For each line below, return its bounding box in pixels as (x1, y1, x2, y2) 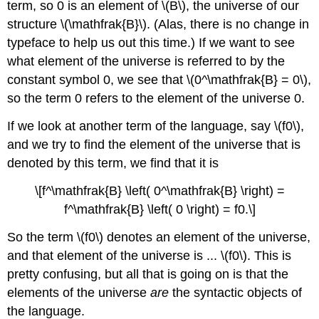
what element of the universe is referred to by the (7, 54, 286, 69)
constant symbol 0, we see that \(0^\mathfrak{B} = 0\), (7, 73, 312, 88)
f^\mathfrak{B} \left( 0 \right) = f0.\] (63, 202, 256, 217)
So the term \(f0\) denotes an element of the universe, (7, 229, 311, 244)
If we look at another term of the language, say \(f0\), (7, 119, 305, 134)
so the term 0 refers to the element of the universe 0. (7, 91, 305, 106)
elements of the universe (7, 285, 151, 300)
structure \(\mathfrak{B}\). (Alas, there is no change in (7, 17, 310, 32)
